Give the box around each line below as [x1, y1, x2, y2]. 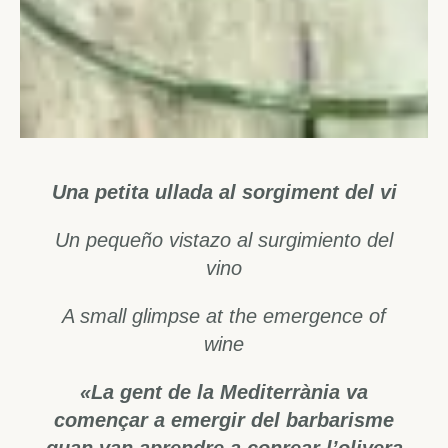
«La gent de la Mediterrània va [80, 380, 368, 403]
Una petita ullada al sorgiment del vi [51, 180, 397, 203]
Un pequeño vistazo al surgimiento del [55, 228, 393, 251]
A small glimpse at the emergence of [62, 304, 386, 327]
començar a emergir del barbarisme [54, 408, 394, 431]
